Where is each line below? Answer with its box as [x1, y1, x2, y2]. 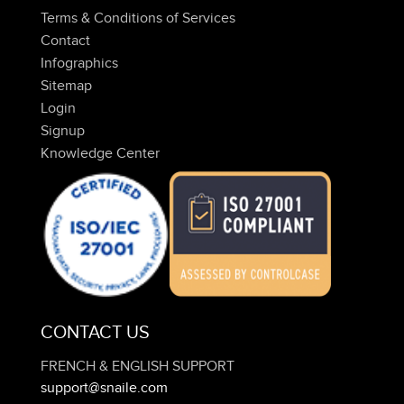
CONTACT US [41, 322, 150, 344]
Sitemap [41, 76, 92, 95]
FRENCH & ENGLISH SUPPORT [41, 357, 234, 376]
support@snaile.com [41, 379, 168, 398]
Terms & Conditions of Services [41, 8, 235, 27]
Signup [41, 121, 85, 140]
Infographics [41, 53, 118, 72]
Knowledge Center [41, 143, 160, 162]
